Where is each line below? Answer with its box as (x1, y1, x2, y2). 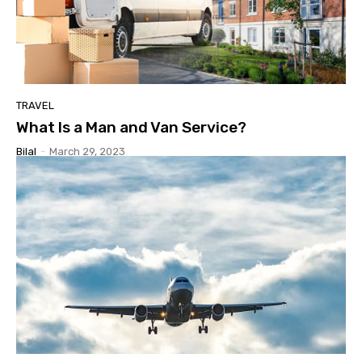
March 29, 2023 (49, 145, 125, 158)
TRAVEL (16, 99, 54, 112)
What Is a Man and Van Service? (16, 117, 246, 137)
